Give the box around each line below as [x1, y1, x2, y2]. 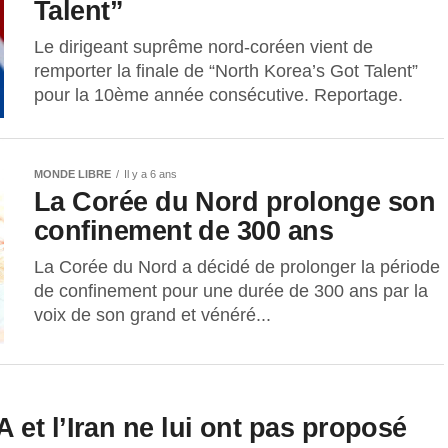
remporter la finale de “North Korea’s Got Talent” [34, 61, 418, 82]
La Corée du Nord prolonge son [34, 186, 436, 218]
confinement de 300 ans [34, 215, 334, 247]
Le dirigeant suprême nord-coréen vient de [34, 37, 373, 58]
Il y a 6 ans [124, 168, 177, 181]
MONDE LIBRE [34, 168, 111, 181]
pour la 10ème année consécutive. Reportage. [34, 85, 403, 106]
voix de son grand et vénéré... [34, 305, 271, 326]
